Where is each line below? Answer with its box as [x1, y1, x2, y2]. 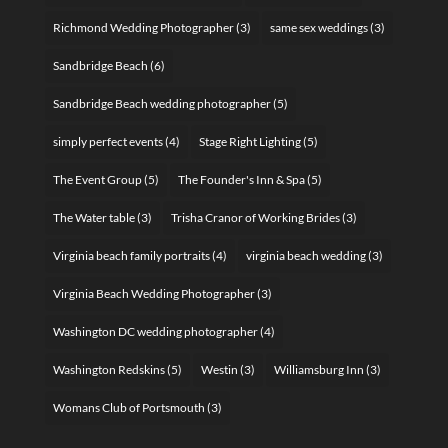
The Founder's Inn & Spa [177, 171, 305, 187]
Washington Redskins [52, 361, 165, 377]
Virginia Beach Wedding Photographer [52, 285, 255, 301]
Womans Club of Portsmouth [52, 399, 205, 415]
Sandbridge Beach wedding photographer [52, 95, 271, 111]
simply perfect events [52, 133, 163, 149]
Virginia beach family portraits [52, 247, 210, 263]
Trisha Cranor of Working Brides [170, 209, 340, 225]
